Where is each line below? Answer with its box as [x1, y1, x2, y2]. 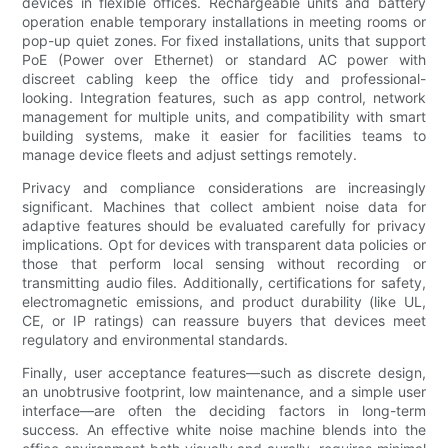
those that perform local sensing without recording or [22, 255, 426, 273]
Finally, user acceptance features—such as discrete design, [22, 364, 426, 382]
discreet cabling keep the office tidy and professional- [22, 70, 426, 88]
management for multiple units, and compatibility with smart [22, 108, 426, 126]
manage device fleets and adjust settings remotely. [22, 146, 358, 164]
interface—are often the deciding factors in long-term [22, 402, 426, 420]
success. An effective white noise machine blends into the [22, 421, 426, 439]
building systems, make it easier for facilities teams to [22, 127, 426, 145]
